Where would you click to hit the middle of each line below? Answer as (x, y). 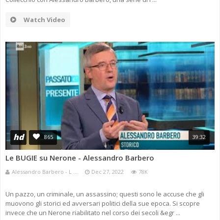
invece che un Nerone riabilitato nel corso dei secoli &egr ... (93, 213)
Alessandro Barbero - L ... (45, 172)
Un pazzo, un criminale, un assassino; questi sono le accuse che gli (105, 194)
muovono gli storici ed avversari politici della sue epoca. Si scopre (103, 204)
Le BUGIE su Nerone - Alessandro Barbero (80, 158)
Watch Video (44, 20)
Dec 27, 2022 (108, 172)
